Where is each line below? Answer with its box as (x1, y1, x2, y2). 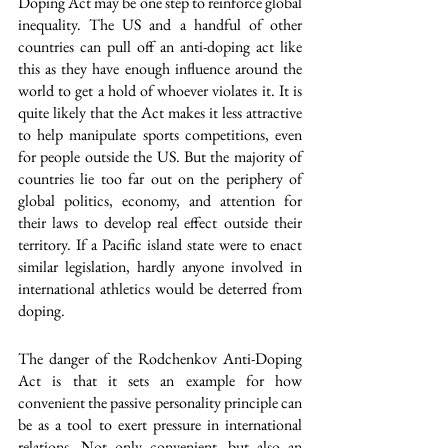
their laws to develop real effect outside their (18, 212, 302, 233)
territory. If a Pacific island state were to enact (18, 234, 302, 255)
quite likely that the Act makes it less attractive (18, 102, 302, 123)
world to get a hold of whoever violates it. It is (18, 80, 302, 101)
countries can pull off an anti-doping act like (18, 36, 302, 57)
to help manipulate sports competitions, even (18, 124, 302, 145)
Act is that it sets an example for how (18, 370, 302, 391)
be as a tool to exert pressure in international (18, 414, 302, 435)
